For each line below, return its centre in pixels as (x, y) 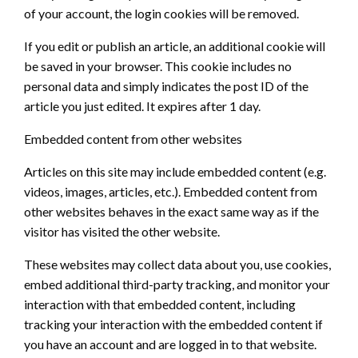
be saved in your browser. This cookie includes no (158, 66)
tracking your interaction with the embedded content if (173, 324)
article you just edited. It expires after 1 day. (142, 106)
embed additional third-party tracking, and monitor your (177, 284)
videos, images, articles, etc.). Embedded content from (171, 192)
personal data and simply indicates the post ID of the (166, 86)
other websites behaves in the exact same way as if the (171, 212)
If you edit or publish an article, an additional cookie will (175, 46)
